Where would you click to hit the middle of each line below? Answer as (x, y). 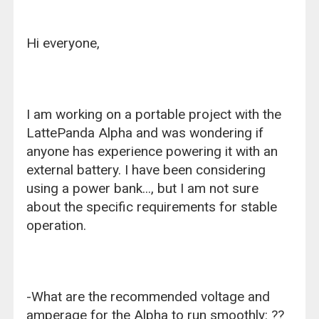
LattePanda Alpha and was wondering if (145, 132)
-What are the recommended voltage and (148, 296)
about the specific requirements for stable (152, 206)
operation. (57, 225)
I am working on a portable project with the (154, 114)
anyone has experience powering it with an (152, 151)
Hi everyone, (63, 43)
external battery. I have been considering (146, 169)
